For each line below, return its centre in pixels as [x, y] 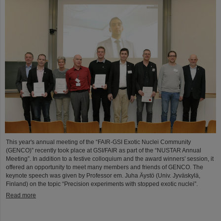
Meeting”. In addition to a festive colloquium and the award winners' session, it [110, 159]
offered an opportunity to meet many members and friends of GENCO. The [105, 167]
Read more [21, 196]
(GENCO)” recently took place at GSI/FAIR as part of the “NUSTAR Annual [104, 151]
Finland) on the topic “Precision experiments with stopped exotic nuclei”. [102, 184]
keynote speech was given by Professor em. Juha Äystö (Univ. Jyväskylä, [103, 176]
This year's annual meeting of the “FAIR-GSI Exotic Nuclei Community [98, 142]
